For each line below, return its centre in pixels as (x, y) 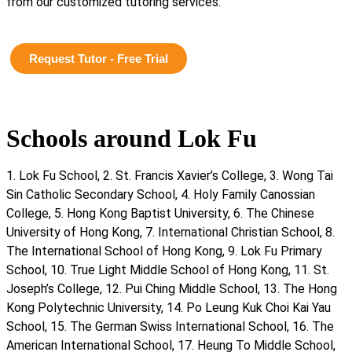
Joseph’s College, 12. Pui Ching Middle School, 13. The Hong (172, 288)
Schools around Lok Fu (132, 138)
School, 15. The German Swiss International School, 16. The (170, 326)
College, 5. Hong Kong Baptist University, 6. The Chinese (160, 213)
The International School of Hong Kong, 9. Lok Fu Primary (164, 251)
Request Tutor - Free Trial (99, 58)
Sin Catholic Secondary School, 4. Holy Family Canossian (161, 194)
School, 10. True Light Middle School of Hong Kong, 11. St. (168, 269)
